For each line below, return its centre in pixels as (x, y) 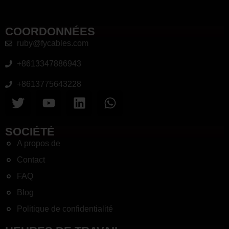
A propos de (38, 143)
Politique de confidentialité (65, 209)
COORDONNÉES (50, 31)
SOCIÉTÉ (30, 131)
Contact (31, 159)
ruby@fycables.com (52, 43)
